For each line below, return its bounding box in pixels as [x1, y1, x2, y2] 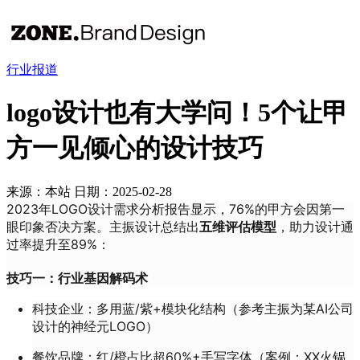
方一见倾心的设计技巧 [6, 133, 264, 163]
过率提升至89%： [6, 235, 110, 252]
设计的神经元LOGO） [32, 317, 158, 334]
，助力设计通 [276, 218, 354, 235]
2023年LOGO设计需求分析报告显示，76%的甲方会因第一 [6, 200, 345, 217]
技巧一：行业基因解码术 [6, 269, 148, 286]
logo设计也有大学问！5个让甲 [6, 98, 348, 128]
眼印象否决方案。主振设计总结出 [6, 218, 199, 235]
